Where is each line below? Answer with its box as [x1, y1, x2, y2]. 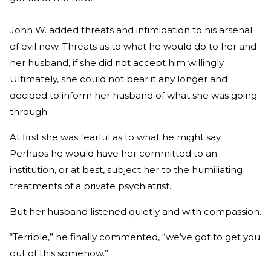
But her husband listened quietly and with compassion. [10, 205, 261, 217]
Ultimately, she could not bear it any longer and [10, 73, 227, 85]
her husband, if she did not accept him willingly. [10, 56, 225, 68]
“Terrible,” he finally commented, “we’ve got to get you [10, 230, 260, 243]
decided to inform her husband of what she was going [10, 89, 257, 101]
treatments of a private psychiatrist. [10, 180, 171, 192]
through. [10, 105, 49, 117]
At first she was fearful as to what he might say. [10, 131, 222, 143]
